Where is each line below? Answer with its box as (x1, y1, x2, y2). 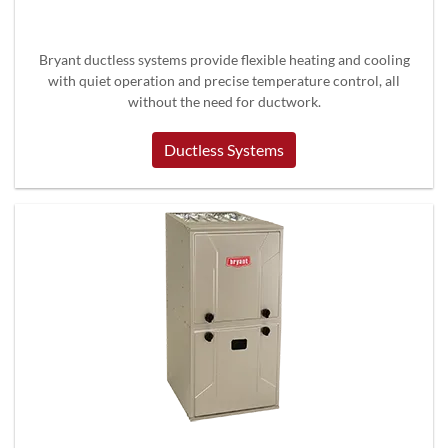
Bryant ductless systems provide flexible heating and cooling (38, 50, 410, 68)
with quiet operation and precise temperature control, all (48, 71, 400, 89)
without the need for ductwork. (127, 92, 321, 110)
